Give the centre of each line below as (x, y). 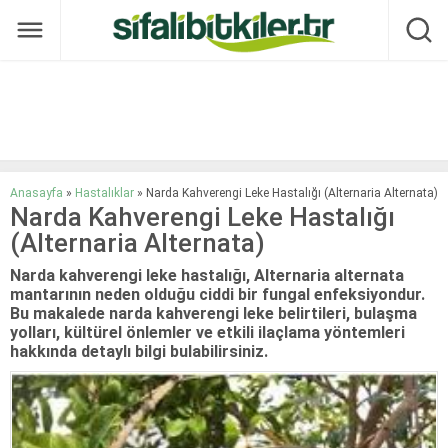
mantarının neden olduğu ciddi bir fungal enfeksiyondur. (217, 294)
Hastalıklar (104, 193)
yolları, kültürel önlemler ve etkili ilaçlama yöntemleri (207, 332)
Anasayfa (36, 193)
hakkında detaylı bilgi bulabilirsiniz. (139, 351)
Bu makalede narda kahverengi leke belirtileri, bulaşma (213, 313)
